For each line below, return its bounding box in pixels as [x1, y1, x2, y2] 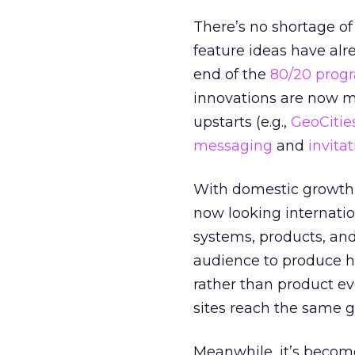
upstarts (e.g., [193, 113, 291, 131]
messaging [193, 137, 273, 155]
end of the [193, 66, 270, 83]
